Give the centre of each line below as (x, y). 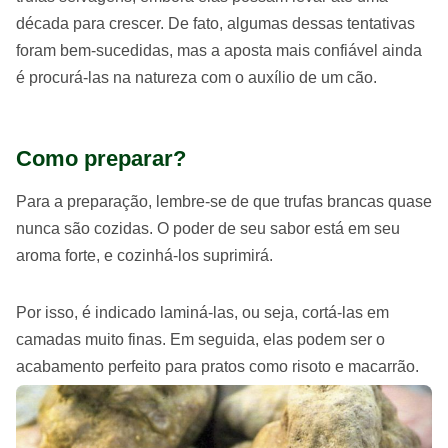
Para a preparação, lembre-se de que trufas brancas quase (224, 201)
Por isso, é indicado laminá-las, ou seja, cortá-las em (202, 312)
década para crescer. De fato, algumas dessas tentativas (215, 23)
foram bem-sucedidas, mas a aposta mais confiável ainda (219, 50)
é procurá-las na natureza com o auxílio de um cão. (196, 77)
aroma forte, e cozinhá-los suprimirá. (144, 255)
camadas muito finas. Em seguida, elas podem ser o (200, 339)
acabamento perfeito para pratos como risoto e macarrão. (217, 366)
